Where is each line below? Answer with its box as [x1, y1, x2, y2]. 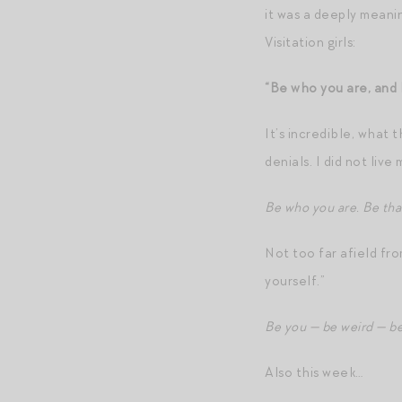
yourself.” [265, 272, 325, 290]
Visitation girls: [265, 33, 356, 51]
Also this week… [265, 363, 363, 381]
